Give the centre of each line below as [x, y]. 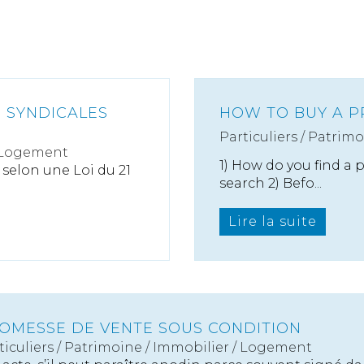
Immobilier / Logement [232, 347]
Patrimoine [103, 347]
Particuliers [258, 137]
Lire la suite [273, 221]
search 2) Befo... [271, 183]
